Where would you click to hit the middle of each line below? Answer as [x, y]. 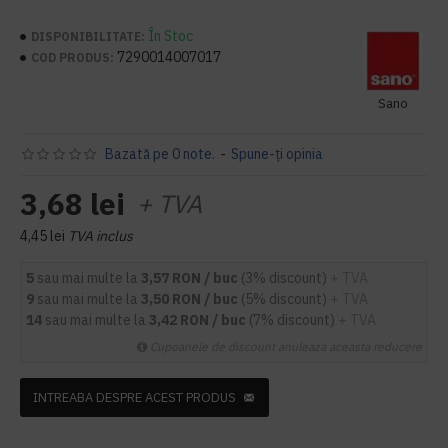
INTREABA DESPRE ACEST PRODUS [134, 397]
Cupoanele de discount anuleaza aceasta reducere [286, 346]
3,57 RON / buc [191, 278]
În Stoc [170, 36]
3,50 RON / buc [191, 299]
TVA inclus [100, 236]
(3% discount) [285, 278]
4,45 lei [42, 236]
